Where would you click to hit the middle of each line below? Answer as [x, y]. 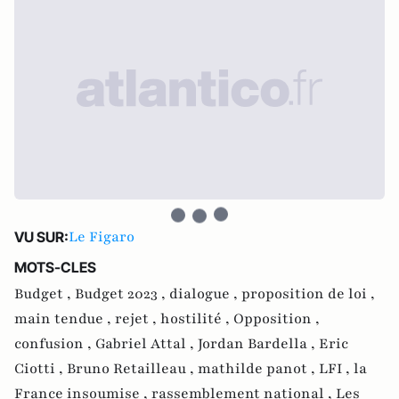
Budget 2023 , [122, 294]
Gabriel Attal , [147, 344]
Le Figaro [102, 237]
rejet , [138, 319]
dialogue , [205, 294]
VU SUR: [41, 237]
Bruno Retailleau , [132, 369]
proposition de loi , [308, 294]
